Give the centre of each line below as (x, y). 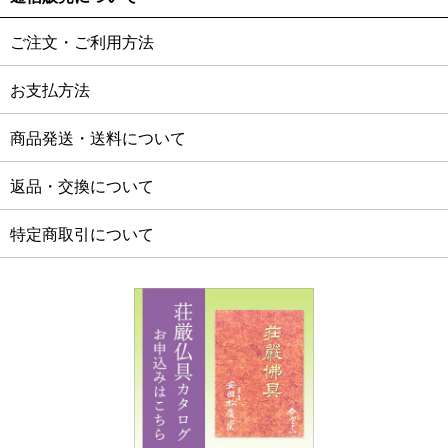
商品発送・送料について (98, 139)
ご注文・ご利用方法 (82, 43)
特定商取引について (82, 235)
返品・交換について (82, 187)
